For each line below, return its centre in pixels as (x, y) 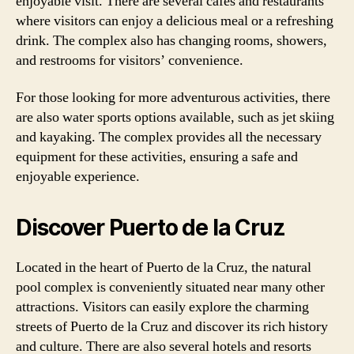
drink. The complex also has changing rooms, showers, (171, 40)
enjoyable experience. (78, 177)
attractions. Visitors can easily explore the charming (162, 307)
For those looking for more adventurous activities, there (173, 98)
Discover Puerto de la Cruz (151, 228)
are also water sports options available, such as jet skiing (175, 117)
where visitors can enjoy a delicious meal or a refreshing (175, 21)
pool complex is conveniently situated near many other (170, 287)
